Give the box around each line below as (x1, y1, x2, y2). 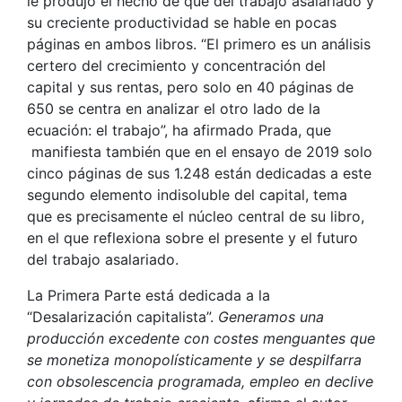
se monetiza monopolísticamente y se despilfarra (27, 350, 362, 369)
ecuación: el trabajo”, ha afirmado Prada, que (27, 120, 331, 139)
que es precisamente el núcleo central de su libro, (27, 206, 364, 225)
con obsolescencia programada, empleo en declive (27, 371, 373, 390)
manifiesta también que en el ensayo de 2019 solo (27, 142, 372, 161)
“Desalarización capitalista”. (27, 307, 218, 326)
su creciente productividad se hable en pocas (27, 13, 336, 31)
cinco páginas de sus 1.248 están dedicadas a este (27, 163, 371, 182)
